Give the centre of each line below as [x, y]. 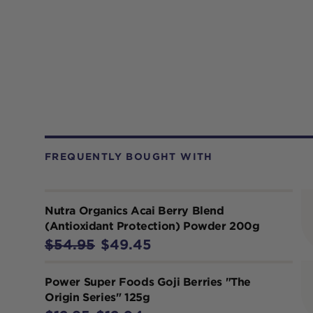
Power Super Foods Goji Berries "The [148, 282]
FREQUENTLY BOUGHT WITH [129, 156]
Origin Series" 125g [97, 297]
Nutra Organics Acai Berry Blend [134, 210]
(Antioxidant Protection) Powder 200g [152, 226]
